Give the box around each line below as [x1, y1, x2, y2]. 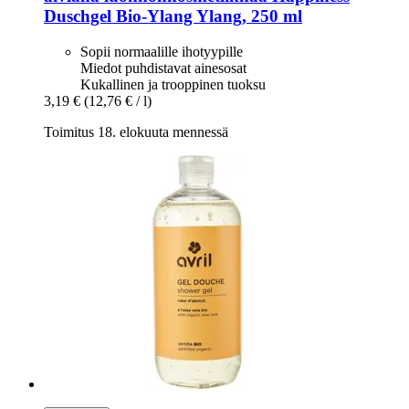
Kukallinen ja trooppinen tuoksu [80, 77, 266, 93]
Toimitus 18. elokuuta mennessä [44, 124, 228, 141]
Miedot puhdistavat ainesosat [80, 60, 246, 77]
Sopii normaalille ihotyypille [80, 44, 243, 60]
